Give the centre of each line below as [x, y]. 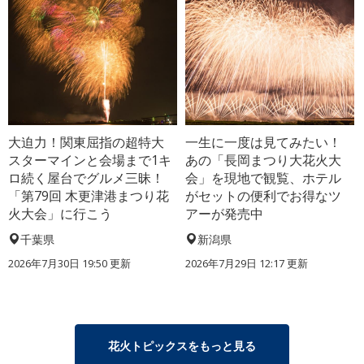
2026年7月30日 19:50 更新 [69, 263]
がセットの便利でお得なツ [264, 195]
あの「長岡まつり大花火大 [264, 160]
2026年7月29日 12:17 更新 [247, 263]
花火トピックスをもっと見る [182, 345]
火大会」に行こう [60, 213]
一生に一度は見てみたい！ [264, 142]
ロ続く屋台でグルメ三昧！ [86, 178]
